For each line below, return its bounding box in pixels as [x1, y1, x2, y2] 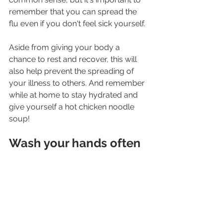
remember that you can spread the [9, 6, 139, 16]
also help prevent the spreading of [9, 66, 136, 76]
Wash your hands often [9, 135, 141, 150]
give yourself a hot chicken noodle [9, 102, 136, 111]
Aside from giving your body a [9, 42, 122, 52]
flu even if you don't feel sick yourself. [9, 18, 145, 28]
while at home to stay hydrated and [9, 90, 140, 100]
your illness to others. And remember [9, 78, 147, 88]
